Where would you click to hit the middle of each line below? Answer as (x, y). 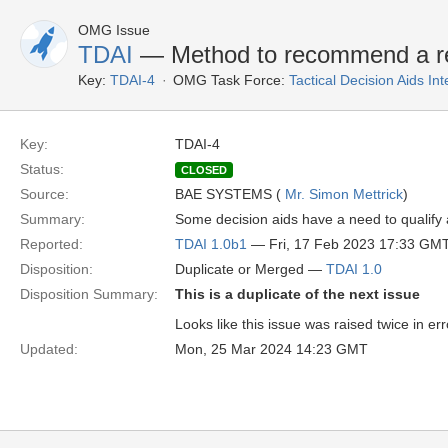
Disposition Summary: (89, 294)
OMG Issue (114, 30)
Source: (44, 194)
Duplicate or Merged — (250, 269)
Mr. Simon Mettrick (344, 194)
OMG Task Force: (229, 80)
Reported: (51, 244)
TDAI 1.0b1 (211, 244)
